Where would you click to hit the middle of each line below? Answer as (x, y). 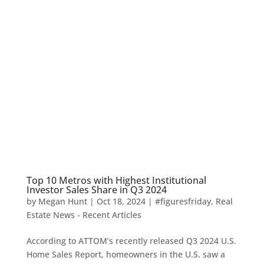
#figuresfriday (183, 201)
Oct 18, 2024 (121, 201)
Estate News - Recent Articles (84, 214)
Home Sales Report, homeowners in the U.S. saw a (126, 254)
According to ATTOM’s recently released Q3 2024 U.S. (131, 240)
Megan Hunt (62, 201)
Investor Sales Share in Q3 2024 (96, 189)
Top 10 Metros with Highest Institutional (116, 180)
